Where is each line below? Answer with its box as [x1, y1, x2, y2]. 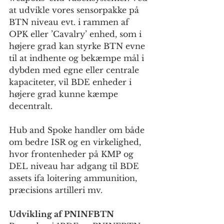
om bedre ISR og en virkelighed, [9, 136, 143, 147]
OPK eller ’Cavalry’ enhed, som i [9, 28, 144, 39]
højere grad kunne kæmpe [9, 88, 120, 99]
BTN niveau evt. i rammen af [9, 16, 131, 27]
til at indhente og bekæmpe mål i [9, 52, 146, 63]
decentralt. [9, 100, 52, 111]
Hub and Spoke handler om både [9, 124, 147, 135]
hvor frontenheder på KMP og [9, 148, 136, 159]
